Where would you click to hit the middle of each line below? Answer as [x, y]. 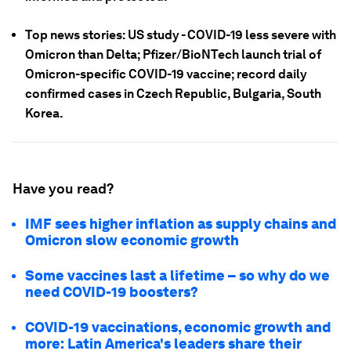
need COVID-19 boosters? [112, 292]
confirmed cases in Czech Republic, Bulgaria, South [173, 94]
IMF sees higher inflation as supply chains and [181, 224]
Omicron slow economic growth [132, 240]
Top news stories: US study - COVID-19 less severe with [181, 35]
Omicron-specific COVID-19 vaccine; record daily [166, 74]
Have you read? [63, 188]
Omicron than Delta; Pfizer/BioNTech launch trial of [173, 54]
